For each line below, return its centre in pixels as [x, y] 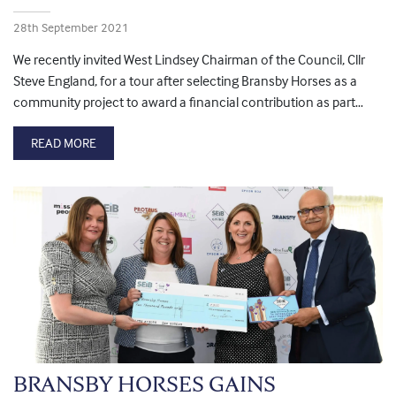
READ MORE [64, 143]
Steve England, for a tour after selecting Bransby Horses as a [185, 81]
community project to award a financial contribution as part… [188, 102]
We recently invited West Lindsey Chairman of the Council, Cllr [189, 60]
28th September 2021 [71, 27]
